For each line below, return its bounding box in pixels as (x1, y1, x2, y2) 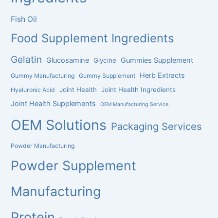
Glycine (93, 56, 117, 64)
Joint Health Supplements (11, 99, 96, 108)
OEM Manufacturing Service (100, 101, 169, 108)
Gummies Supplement (121, 55, 194, 65)
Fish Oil (11, 14, 37, 24)
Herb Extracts (140, 71, 185, 80)
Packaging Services (111, 120, 202, 132)
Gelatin (11, 53, 42, 65)
